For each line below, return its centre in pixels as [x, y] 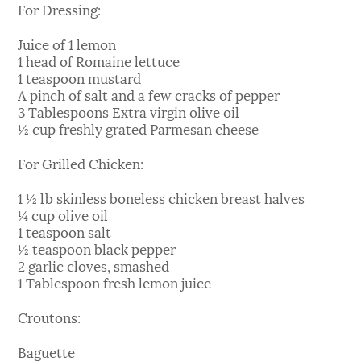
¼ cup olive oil [63, 214]
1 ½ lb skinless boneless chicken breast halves [162, 197]
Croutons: [50, 316]
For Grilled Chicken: [81, 162]
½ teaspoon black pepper [97, 248]
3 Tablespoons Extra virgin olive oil [129, 111]
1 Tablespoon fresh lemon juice [115, 282]
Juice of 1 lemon [67, 43]
